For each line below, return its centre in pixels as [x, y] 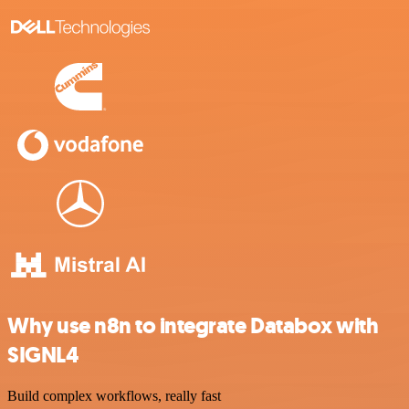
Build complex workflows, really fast [114, 396]
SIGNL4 [43, 356]
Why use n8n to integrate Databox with [193, 326]
